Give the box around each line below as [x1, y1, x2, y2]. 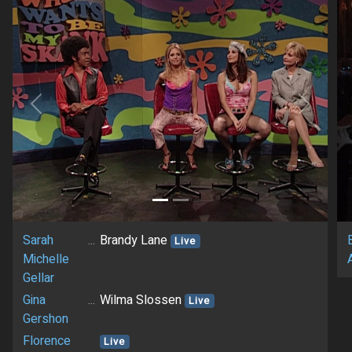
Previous [35, 102, 84, 122]
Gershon [22, 310, 68, 329]
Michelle [22, 250, 69, 269]
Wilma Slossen [99, 291, 185, 310]
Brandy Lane [99, 231, 170, 251]
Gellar [22, 269, 54, 288]
